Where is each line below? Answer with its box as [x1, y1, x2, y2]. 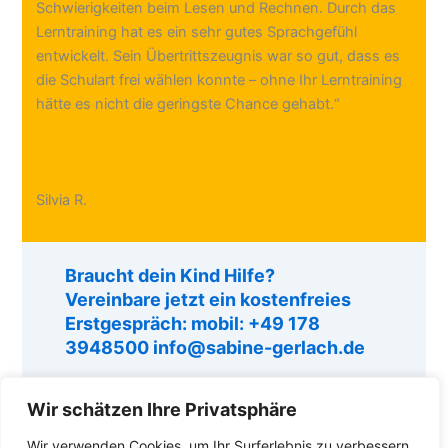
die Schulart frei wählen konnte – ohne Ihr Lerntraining [36, 70, 403, 89]
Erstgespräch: [64, 313, 191, 335]
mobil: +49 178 [190, 313, 320, 335]
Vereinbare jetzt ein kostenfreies [64, 289, 351, 311]
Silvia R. [36, 190, 88, 209]
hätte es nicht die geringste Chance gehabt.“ [36, 94, 341, 113]
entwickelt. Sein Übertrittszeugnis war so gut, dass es [36, 46, 401, 65]
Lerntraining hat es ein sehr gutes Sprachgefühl [36, 22, 358, 41]
